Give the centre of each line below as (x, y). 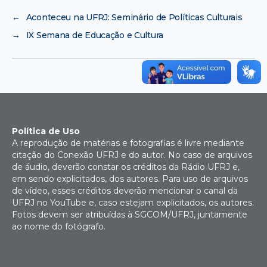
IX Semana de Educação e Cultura (95, 35)
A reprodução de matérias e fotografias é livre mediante (128, 143)
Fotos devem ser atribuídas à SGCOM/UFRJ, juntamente (130, 214)
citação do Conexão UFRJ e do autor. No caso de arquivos (132, 155)
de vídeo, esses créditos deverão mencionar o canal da (125, 190)
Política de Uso (46, 131)
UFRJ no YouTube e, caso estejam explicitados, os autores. (133, 202)
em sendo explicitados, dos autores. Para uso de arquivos (130, 178)
